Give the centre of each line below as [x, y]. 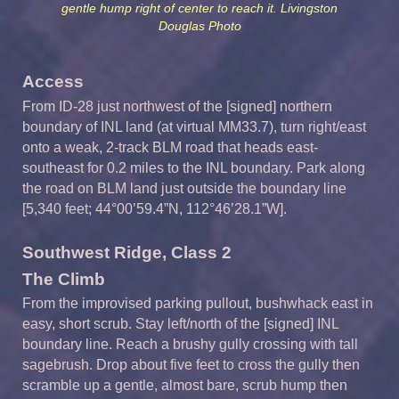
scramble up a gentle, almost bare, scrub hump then [185, 386]
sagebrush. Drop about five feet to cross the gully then [191, 365]
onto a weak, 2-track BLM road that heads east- [170, 147]
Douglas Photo [199, 27]
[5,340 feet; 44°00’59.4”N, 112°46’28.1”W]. [155, 208]
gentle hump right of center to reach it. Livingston [199, 9]
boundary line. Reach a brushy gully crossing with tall [190, 345]
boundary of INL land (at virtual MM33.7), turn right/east [194, 126]
